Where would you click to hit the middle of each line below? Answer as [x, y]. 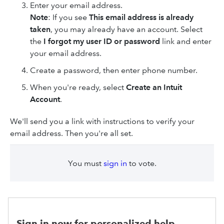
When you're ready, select [78, 87]
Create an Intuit [154, 87]
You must [85, 163]
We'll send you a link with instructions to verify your [102, 121]
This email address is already [141, 17]
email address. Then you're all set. [71, 133]
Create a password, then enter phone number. [114, 70]
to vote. [141, 163]
